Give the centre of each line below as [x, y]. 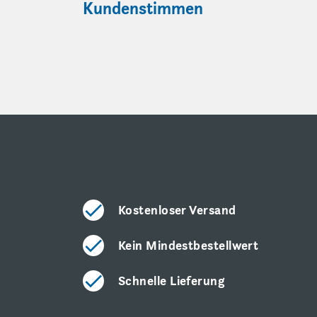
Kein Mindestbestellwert [189, 245]
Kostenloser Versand [177, 210]
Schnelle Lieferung [172, 281]
